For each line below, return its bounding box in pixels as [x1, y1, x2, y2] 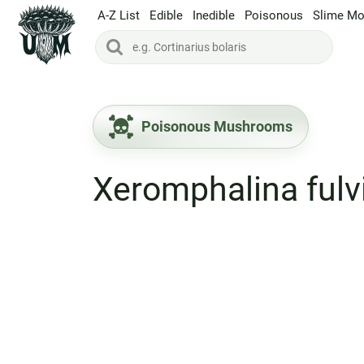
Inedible [193, 7, 235, 23]
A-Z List [97, 7, 140, 23]
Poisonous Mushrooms [141, 118, 292, 135]
